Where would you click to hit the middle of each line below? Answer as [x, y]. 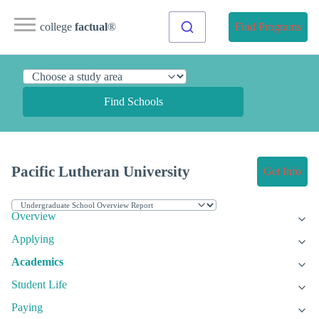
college [57, 27]
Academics [37, 262]
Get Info [282, 172]
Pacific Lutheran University [101, 172]
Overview [34, 216]
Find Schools [133, 101]
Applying [33, 239]
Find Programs [268, 27]
